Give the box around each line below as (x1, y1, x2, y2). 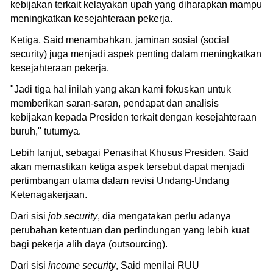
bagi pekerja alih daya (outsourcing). (10, 238, 168, 249)
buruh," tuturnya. (10, 126, 81, 136)
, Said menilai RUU (116, 260, 199, 271)
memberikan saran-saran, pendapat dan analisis (10, 97, 219, 108)
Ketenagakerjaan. (10, 189, 87, 200)
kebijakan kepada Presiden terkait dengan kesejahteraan (10, 112, 257, 122)
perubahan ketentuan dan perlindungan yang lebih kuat (10, 224, 249, 235)
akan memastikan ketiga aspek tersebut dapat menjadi (10, 161, 245, 172)
